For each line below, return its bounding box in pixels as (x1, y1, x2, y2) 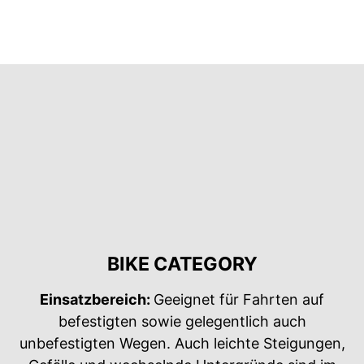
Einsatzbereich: (40, 290, 154, 308)
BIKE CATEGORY (106, 252, 258, 275)
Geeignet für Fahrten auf (154, 290, 324, 308)
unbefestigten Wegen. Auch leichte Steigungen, (19, 334, 345, 352)
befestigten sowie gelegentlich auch (58, 312, 306, 330)
